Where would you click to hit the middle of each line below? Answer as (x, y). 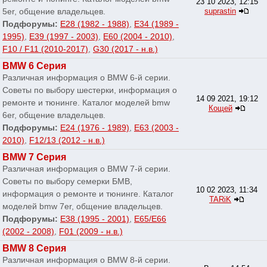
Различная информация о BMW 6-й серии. (86, 78)
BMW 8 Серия (34, 249)
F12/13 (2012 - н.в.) (67, 140)
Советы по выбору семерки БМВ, (67, 181)
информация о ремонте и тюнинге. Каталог (88, 194)
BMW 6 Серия (34, 66)
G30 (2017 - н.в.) (125, 49)
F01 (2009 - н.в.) (91, 232)
